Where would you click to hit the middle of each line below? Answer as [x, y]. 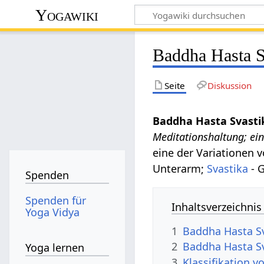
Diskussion [229, 85]
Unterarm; [180, 168]
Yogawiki [67, 15]
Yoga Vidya [53, 212]
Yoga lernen [55, 248]
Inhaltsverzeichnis [217, 207]
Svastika [228, 168]
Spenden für [56, 200]
